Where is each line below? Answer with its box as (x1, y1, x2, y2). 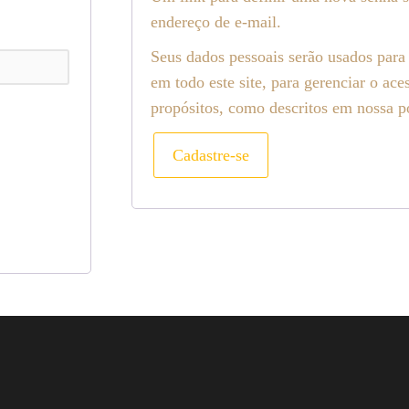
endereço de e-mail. (151, 13, 282, 31)
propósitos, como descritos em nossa (151, 99, 399, 117)
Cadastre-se (173, 146, 250, 164)
